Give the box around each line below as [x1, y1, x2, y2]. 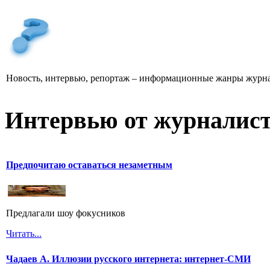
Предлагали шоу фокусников [6, 207, 125, 218]
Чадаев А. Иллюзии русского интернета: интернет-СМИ [6, 253, 251, 264]
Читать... [6, 228, 42, 239]
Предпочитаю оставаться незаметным [6, 159, 172, 170]
